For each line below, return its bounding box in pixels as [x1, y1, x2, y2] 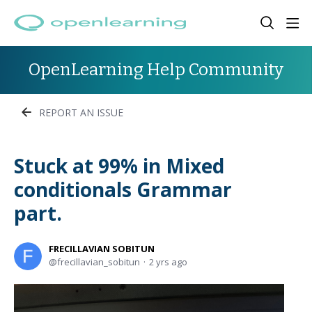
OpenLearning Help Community [29, 60, 283, 79]
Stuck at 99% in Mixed [14, 153, 224, 179]
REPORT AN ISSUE [39, 105, 123, 119]
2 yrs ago [149, 256, 187, 268]
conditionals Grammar [14, 176, 232, 203]
